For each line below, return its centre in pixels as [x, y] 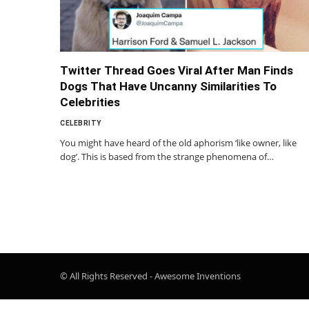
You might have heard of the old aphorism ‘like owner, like [178, 142]
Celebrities [90, 102]
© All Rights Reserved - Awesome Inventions [150, 276]
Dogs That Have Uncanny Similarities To [168, 86]
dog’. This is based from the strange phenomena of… [167, 156]
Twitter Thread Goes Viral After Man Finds [177, 70]
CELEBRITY [81, 123]
